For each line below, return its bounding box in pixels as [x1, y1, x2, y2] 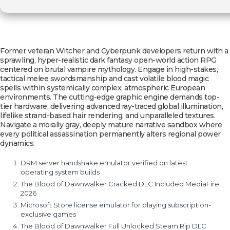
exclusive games [21, 210, 76, 218]
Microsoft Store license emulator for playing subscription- [21, 201, 211, 209]
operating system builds [21, 168, 100, 176]
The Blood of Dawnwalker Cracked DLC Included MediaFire [21, 180, 219, 188]
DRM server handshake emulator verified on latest [21, 159, 188, 167]
